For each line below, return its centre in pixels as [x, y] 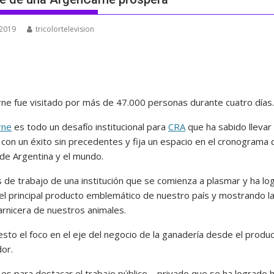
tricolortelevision [65, 29]
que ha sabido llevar [228, 127]
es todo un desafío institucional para [90, 127]
